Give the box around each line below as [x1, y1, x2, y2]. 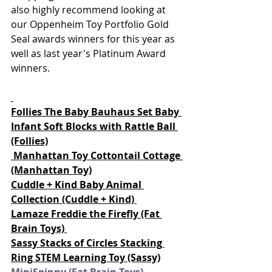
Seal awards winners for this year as [11, 32, 177, 46]
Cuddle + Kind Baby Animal [11, 178, 144, 191]
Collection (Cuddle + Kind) [11, 192, 137, 206]
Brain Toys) [11, 222, 67, 235]
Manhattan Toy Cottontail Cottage [13, 149, 183, 162]
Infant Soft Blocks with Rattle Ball [11, 120, 175, 133]
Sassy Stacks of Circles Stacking [11, 236, 165, 250]
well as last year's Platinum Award [11, 47, 168, 60]
